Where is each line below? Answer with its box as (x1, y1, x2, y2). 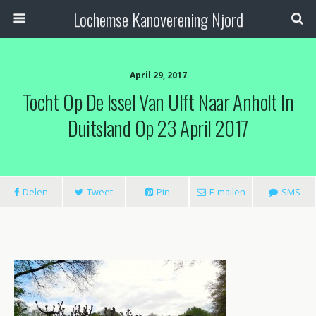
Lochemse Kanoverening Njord (73, 6, 243, 32)
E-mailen (209, 186, 245, 198)
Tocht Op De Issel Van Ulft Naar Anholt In (22, 87, 294, 116)
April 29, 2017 (129, 69, 187, 81)
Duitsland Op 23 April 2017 (68, 113, 248, 142)
